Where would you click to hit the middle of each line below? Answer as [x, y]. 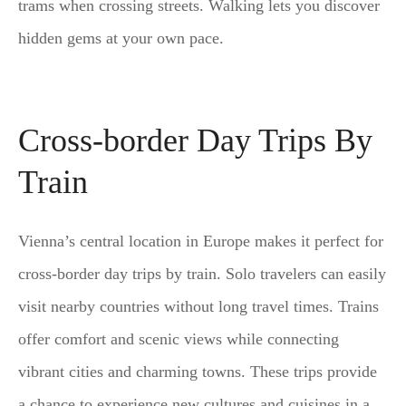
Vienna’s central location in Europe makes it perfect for [201, 242]
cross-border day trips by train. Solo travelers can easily [202, 274]
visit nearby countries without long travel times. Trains [198, 307]
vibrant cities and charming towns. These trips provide [198, 372]
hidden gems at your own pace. [121, 39]
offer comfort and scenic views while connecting [179, 339]
